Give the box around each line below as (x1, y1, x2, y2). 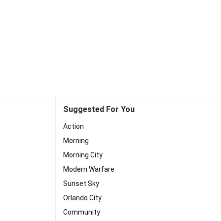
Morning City (63, 151, 103, 159)
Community (63, 208, 100, 216)
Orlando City (63, 194, 102, 202)
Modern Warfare (63, 165, 114, 173)
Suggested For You (63, 105, 135, 114)
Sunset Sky (63, 180, 99, 187)
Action (63, 122, 84, 130)
